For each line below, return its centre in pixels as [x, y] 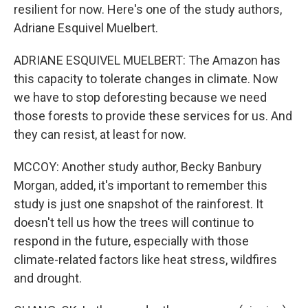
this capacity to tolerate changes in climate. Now [146, 79]
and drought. [48, 278]
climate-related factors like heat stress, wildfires [145, 260]
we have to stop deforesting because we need [140, 97]
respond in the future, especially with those [131, 241]
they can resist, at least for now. [100, 134]
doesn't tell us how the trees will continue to [134, 222]
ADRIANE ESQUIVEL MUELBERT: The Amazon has [147, 60]
